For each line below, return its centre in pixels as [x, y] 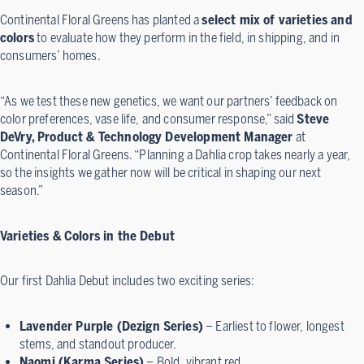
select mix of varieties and [277, 20]
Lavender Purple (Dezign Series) [111, 326]
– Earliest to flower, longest [273, 326]
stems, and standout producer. [98, 344]
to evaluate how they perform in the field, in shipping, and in [187, 38]
